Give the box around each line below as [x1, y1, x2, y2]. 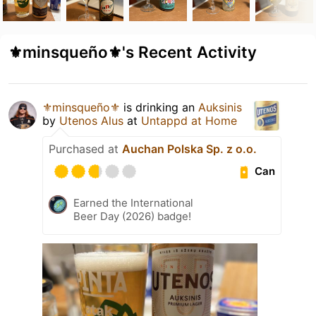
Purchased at [49, 141, 122, 156]
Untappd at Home [141, 113, 237, 128]
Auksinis [198, 99, 242, 114]
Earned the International [73, 195, 193, 209]
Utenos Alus [59, 113, 123, 128]
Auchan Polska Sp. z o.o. [122, 141, 257, 156]
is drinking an [120, 99, 198, 114]
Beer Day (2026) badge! [73, 209, 191, 223]
